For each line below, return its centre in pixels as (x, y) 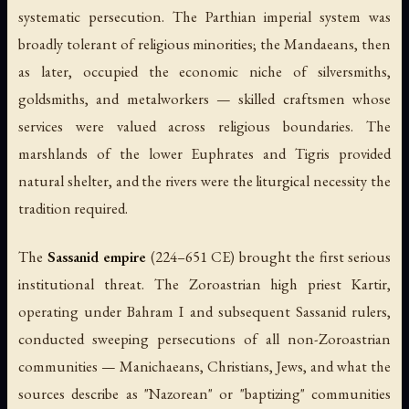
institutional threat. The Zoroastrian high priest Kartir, (204, 284)
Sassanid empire (96, 257)
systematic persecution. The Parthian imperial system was (204, 17)
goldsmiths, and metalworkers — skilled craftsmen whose (204, 99)
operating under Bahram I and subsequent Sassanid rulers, (204, 312)
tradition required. (73, 209)
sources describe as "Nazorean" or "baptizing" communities (204, 394)
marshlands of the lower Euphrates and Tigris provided (204, 154)
